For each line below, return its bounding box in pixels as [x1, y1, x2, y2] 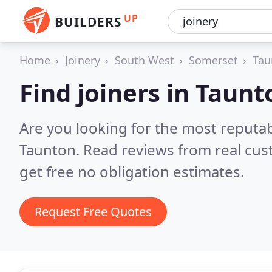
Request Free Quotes [35, 203, 152, 220]
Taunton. [19, 140, 83, 160]
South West [115, 53, 174, 67]
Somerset [189, 53, 238, 67]
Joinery [65, 53, 100, 67]
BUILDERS [55, 13, 121, 30]
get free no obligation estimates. [19, 161, 244, 182]
